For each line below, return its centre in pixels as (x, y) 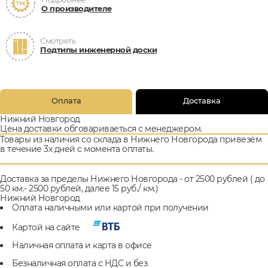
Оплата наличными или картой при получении (110, 208)
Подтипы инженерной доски (98, 50)
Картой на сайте (47, 227)
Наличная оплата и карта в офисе (82, 245)
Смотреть (58, 41)
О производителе (77, 8)
